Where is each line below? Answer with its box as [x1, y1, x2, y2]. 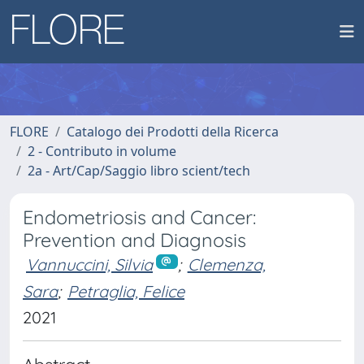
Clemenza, [187, 254, 266, 275]
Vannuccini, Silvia [26, 254, 153, 275]
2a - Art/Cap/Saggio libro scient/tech [28, 162, 250, 180]
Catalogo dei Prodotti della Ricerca [67, 123, 279, 141]
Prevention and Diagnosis [23, 228, 246, 252]
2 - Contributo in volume [28, 142, 176, 160]
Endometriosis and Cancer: [23, 206, 256, 229]
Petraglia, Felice [67, 280, 184, 301]
